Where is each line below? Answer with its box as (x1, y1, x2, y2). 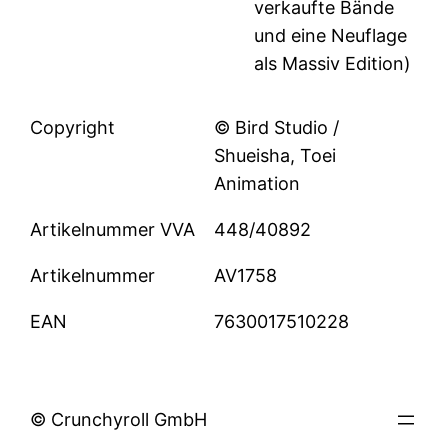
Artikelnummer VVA (30, 219, 196, 241)
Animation (214, 173, 301, 195)
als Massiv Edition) (254, 53, 412, 75)
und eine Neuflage (254, 25, 408, 47)
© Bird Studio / (214, 117, 340, 139)
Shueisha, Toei (214, 145, 337, 167)
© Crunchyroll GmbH (30, 409, 208, 431)
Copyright (30, 117, 116, 139)
